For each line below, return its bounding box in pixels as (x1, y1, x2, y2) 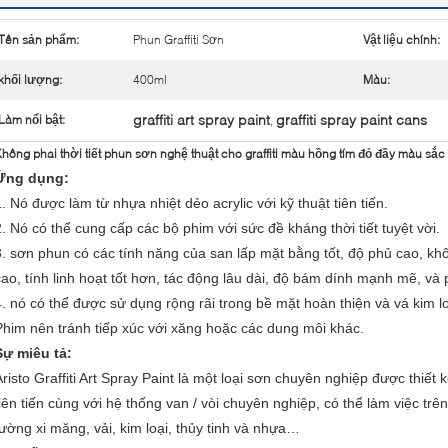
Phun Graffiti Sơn (133, 32, 224, 47)
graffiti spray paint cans (276, 111, 427, 128)
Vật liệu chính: (363, 32, 440, 47)
